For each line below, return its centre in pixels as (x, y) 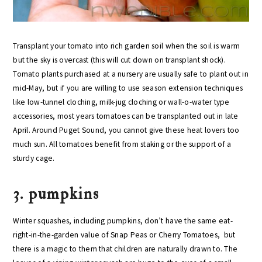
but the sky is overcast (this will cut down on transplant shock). (119, 60)
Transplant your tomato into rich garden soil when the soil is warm (127, 46)
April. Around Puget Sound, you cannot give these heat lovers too (126, 130)
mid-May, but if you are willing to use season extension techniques (128, 88)
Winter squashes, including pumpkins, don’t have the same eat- (123, 221)
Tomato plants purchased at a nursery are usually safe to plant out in (131, 74)
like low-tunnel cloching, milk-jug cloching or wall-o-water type (121, 102)
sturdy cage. (34, 158)
